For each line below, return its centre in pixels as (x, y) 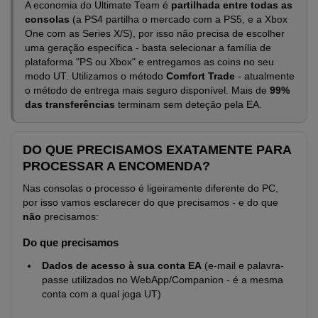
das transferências (70, 104)
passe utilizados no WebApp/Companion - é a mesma (163, 280)
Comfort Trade (201, 76)
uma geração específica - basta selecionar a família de (148, 48)
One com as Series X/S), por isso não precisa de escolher (155, 33)
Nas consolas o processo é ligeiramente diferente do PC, (150, 188)
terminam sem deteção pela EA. (188, 104)
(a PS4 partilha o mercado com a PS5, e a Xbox (179, 19)
